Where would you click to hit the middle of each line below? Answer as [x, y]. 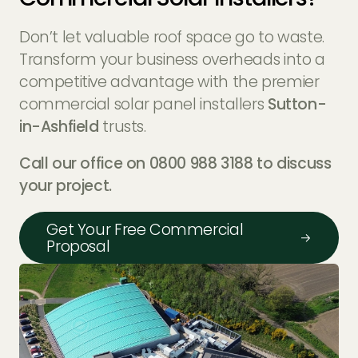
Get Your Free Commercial [145, 229]
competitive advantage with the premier [169, 82]
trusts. [122, 127]
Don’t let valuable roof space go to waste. [171, 38]
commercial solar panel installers [143, 105]
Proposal [78, 246]
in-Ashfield [59, 127]
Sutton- [297, 105]
